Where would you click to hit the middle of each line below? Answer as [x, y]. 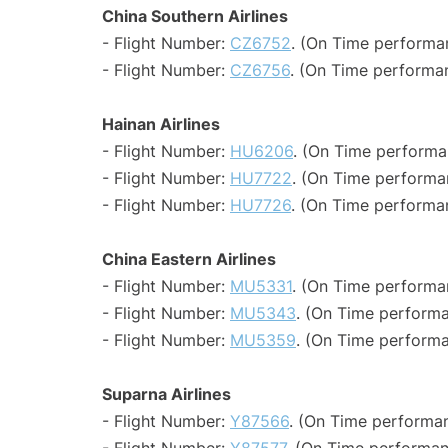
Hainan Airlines [161, 124]
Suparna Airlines [166, 394]
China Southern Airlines [195, 16]
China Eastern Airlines [189, 259]
